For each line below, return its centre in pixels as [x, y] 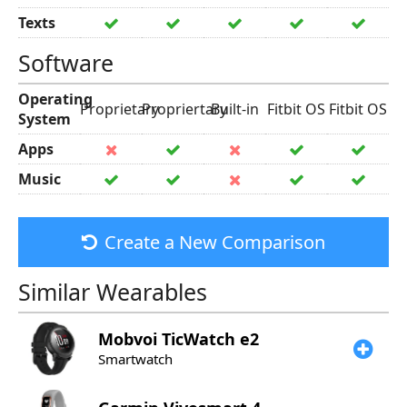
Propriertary [184, 109]
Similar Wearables [113, 292]
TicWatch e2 [210, 339]
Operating [55, 99]
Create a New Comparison [215, 242]
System [45, 119]
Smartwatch [135, 359]
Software [66, 63]
